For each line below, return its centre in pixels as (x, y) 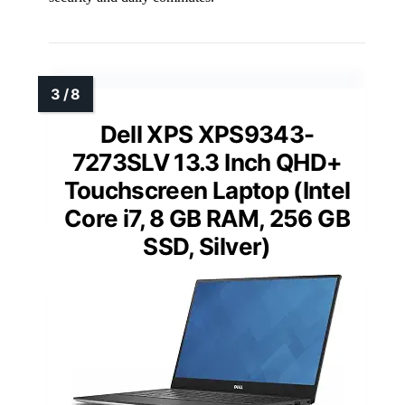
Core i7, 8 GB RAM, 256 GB (207, 218)
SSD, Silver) (207, 246)
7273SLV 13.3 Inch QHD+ (207, 162)
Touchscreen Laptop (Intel (207, 190)
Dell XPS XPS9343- (207, 134)
